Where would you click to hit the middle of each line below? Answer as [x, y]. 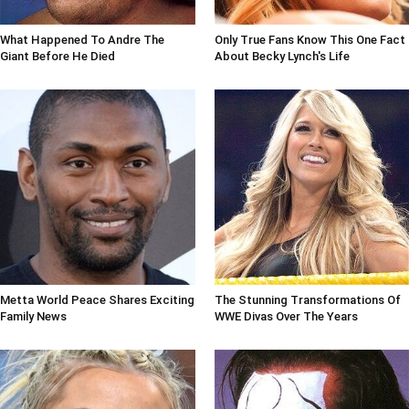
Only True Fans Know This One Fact [309, 40]
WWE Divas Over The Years [286, 316]
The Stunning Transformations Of [307, 299]
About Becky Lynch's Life [282, 57]
